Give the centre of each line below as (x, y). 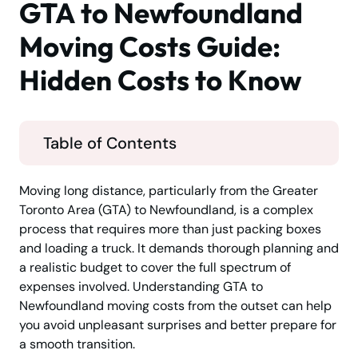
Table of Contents (110, 143)
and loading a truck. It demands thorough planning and (179, 249)
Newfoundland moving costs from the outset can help (175, 306)
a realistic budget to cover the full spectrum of (155, 268)
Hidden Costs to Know (160, 80)
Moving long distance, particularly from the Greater (169, 191)
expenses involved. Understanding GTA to (141, 287)
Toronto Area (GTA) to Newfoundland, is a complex (166, 210)
